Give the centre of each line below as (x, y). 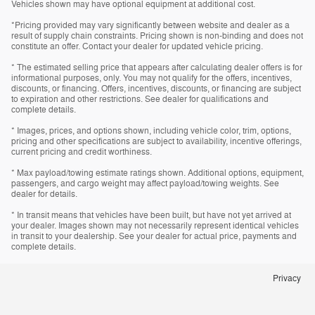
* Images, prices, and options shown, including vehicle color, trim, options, (151, 130)
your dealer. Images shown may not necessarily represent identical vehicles (155, 225)
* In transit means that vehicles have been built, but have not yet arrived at (151, 215)
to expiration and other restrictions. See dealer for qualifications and (140, 99)
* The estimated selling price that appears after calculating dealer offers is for (157, 67)
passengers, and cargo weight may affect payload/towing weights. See (145, 183)
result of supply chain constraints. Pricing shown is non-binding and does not (157, 36)
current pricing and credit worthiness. (82, 152)
